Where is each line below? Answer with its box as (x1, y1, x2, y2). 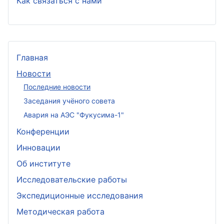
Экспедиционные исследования (16, 190, 143, 200)
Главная (16, 52, 48, 62)
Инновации (16, 142, 60, 152)
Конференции (16, 126, 69, 136)
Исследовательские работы (16, 174, 127, 184)
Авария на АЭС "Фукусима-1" (23, 110, 124, 119)
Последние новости (23, 82, 90, 91)
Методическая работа (16, 206, 104, 216)
